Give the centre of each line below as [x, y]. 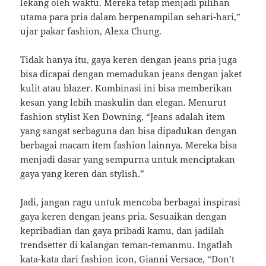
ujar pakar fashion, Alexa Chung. [91, 31]
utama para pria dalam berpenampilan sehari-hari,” [131, 17]
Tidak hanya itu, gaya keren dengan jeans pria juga [129, 60]
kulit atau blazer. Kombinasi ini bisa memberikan [126, 88]
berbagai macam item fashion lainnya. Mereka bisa [129, 145]
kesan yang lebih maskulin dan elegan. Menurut [123, 102]
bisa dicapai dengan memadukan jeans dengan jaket [131, 74]
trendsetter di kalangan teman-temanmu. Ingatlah [127, 245]
